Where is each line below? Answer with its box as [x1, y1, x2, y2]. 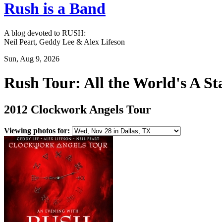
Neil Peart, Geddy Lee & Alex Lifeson [4, 37, 125, 46]
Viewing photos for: [4, 126, 70, 135]
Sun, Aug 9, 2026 [4, 54, 59, 63]
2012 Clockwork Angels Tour [4, 103, 151, 116]
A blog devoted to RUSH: [4, 28, 86, 37]
